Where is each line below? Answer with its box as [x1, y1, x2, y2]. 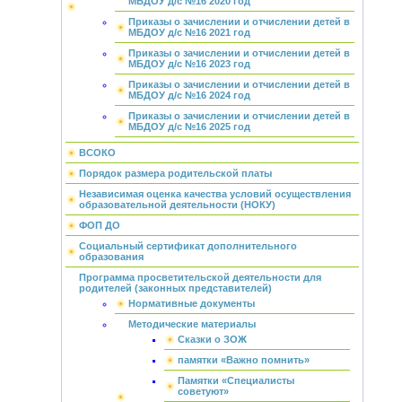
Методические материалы [127, 319, 256, 329]
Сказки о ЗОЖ [177, 334, 247, 345]
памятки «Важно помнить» [177, 354, 310, 365]
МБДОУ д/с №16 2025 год [127, 121, 250, 132]
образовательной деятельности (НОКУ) [78, 199, 275, 210]
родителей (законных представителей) [78, 283, 272, 293]
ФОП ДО [78, 220, 120, 231]
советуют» [177, 386, 229, 397]
